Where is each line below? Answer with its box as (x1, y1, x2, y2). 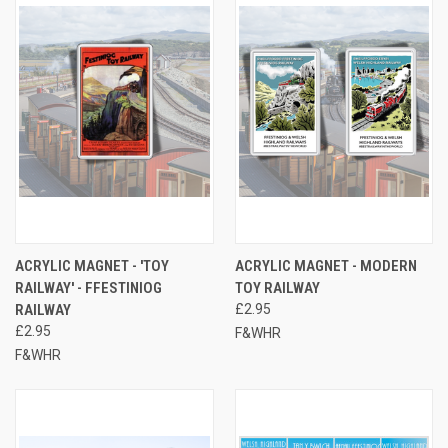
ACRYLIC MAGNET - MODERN (234, 256, 417, 275)
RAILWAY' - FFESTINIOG (15, 278, 162, 297)
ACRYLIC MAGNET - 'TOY (15, 256, 169, 275)
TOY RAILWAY (234, 278, 320, 297)
